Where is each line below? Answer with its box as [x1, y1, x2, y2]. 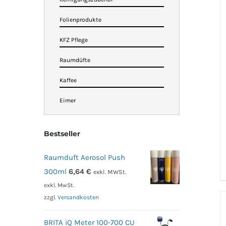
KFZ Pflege [60, 36, 88, 43]
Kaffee [60, 77, 77, 84]
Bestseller [44, 129, 80, 138]
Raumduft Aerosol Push [44, 153, 125, 162]
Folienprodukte [60, 16, 101, 23]
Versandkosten [58, 194, 99, 201]
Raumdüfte [60, 56, 90, 64]
